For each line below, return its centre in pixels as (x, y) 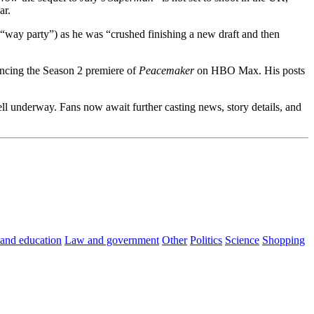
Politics (206, 240)
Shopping (284, 240)
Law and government (112, 240)
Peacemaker (166, 71)
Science (242, 240)
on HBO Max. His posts (250, 71)
